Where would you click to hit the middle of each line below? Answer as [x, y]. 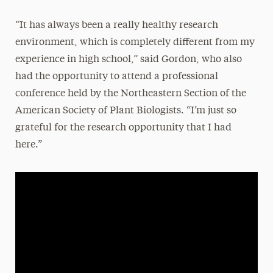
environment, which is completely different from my [135, 42]
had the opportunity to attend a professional [116, 76]
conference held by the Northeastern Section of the [130, 94]
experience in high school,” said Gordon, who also [128, 59]
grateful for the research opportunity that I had [123, 128]
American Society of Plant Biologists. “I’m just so [126, 111]
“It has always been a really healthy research [116, 25]
